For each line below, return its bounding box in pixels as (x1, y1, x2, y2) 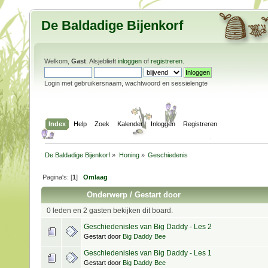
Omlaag (83, 173, 108, 181)
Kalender (117, 120, 144, 127)
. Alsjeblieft (86, 57, 118, 65)
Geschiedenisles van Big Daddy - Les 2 (84, 222, 212, 231)
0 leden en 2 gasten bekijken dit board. (46, 206, 173, 215)
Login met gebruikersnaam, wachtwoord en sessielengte (44, 80, 208, 87)
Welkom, (44, 57, 71, 65)
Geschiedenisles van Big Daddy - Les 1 (84, 248, 212, 257)
